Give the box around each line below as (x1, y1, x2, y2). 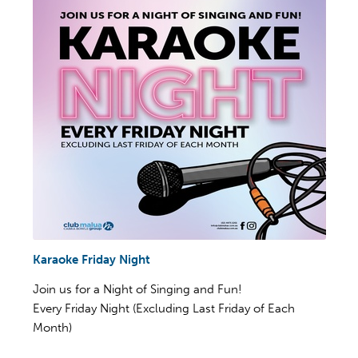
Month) (33, 320, 72, 335)
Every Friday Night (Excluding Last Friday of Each (33, 300, 295, 316)
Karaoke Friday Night (33, 252, 150, 267)
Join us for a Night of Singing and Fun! (33, 281, 242, 296)
